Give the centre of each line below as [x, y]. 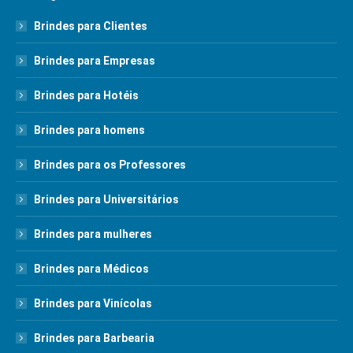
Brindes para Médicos [91, 269]
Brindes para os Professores [110, 165]
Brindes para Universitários [106, 199]
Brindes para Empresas [95, 61]
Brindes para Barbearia [94, 338]
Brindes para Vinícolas [93, 303]
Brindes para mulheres [93, 234]
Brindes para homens [89, 130]
